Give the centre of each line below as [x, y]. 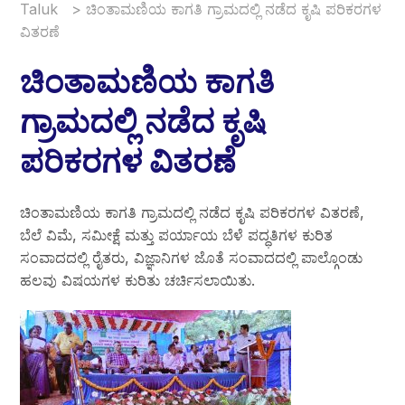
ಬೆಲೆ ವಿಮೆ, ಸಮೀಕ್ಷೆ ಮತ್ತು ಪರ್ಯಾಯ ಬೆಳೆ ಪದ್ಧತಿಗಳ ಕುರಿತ [176, 235]
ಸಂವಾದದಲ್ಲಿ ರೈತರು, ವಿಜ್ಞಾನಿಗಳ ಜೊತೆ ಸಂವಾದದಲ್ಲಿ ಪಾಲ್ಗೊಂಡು [191, 257]
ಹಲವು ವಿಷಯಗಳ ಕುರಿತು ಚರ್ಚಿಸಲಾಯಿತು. [137, 280]
